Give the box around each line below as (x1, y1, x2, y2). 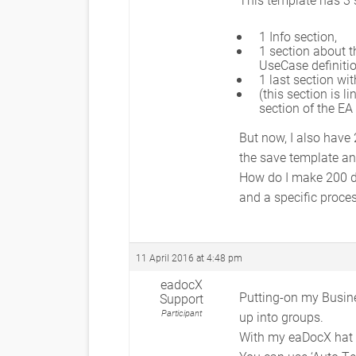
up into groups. (239, 308, 323, 325)
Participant (161, 307, 202, 319)
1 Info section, (259, 28, 337, 44)
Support (160, 290, 203, 307)
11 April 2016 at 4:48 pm (136, 251, 242, 264)
